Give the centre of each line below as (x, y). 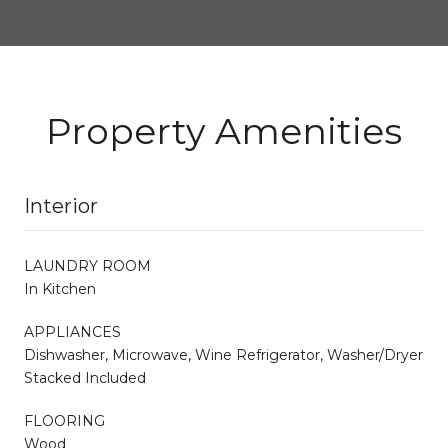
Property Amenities (224, 130)
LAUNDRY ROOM (87, 265)
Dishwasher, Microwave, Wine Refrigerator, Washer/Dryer (223, 354)
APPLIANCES (72, 331)
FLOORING (64, 420)
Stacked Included (85, 377)
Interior (61, 205)
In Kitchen (60, 288)
